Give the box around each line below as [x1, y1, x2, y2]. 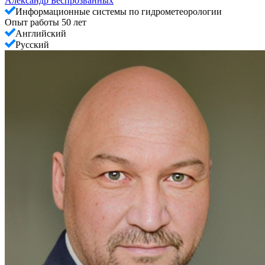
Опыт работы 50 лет [5, 17, 86, 27]
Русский [15, 39, 49, 50]
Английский [15, 28, 66, 38]
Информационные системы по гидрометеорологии [15, 6, 222, 17]
